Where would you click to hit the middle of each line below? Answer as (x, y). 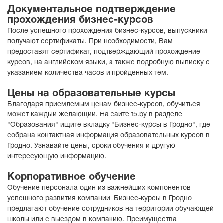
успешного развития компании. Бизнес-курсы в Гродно (100, 198)
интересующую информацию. (57, 157)
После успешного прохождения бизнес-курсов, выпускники (107, 31)
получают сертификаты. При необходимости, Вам (90, 42)
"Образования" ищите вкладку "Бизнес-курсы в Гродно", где (109, 125)
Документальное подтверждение (92, 10)
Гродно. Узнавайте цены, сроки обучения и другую (91, 146)
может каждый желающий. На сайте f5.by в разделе (95, 115)
